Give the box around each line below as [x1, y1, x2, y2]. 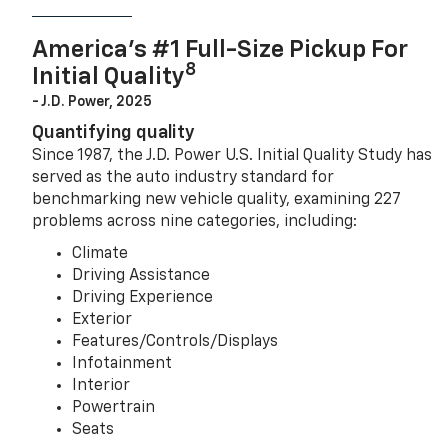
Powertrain [72, 399, 156, 416]
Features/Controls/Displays [72, 333, 279, 350]
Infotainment [72, 355, 173, 372]
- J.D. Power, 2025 [32, 94, 153, 109]
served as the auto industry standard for [32, 169, 335, 186]
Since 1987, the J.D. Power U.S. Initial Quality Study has [32, 147, 433, 164]
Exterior [72, 311, 133, 328]
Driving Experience [72, 289, 214, 306]
